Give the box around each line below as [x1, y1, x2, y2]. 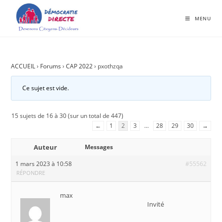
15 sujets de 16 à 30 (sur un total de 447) [11, 111, 124, 120]
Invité [147, 200, 164, 209]
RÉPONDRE [16, 169, 46, 176]
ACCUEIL [11, 62, 36, 70]
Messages [85, 143, 113, 151]
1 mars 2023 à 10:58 [15, 160, 72, 168]
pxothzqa [98, 62, 123, 70]
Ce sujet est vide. [22, 84, 69, 92]
